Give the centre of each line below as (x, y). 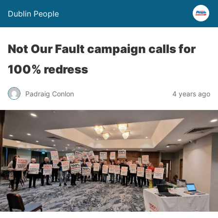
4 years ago (191, 93)
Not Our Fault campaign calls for (102, 49)
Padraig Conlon (50, 93)
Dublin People (33, 14)
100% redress (48, 69)
